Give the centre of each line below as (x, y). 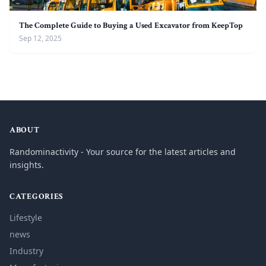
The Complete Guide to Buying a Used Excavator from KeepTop (131, 26)
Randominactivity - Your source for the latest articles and (123, 152)
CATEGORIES (37, 197)
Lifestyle (26, 218)
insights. (27, 165)
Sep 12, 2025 (40, 38)
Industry (26, 251)
